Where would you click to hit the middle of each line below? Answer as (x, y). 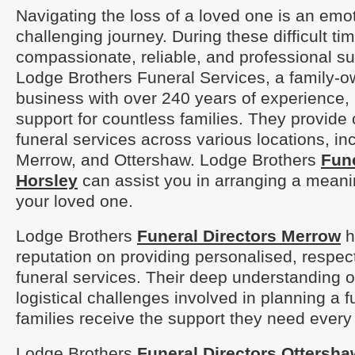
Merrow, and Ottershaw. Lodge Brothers (168, 160)
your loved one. (74, 201)
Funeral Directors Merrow (239, 236)
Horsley (47, 180)
